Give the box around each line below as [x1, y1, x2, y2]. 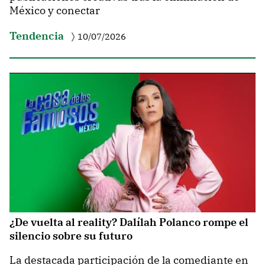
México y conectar [9, 4, 100, 18]
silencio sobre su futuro [9, 229, 132, 243]
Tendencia [9, 28, 64, 43]
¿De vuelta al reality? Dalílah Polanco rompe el [9, 215, 248, 230]
